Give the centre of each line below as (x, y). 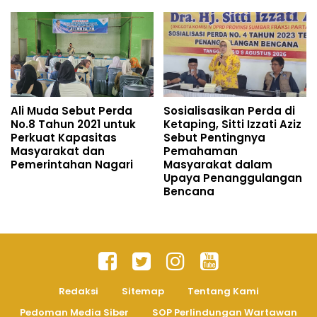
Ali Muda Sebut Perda (71, 111)
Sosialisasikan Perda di (229, 111)
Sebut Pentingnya (214, 138)
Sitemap (143, 292)
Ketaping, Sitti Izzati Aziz (232, 125)
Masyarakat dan (58, 151)
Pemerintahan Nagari (72, 165)
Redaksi (78, 292)
